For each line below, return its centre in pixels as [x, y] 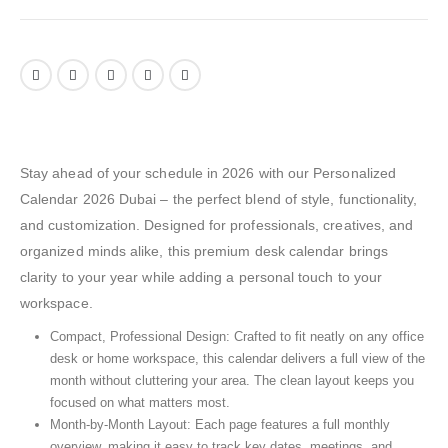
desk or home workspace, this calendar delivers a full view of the [237, 359]
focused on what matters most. [139, 403]
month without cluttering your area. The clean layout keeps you [231, 381]
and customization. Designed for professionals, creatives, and [217, 225]
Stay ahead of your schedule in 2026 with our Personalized [208, 173]
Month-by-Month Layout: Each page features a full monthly [219, 425]
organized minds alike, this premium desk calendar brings [204, 251]
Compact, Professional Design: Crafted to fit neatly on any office [236, 337]
